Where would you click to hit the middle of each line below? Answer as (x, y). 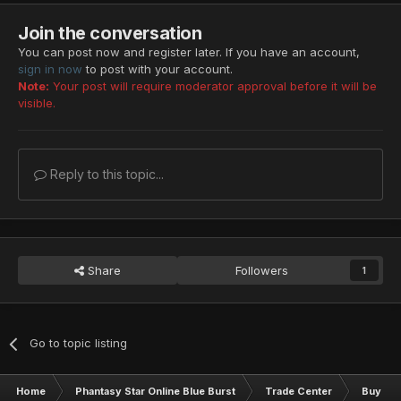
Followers (262, 271)
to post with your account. (158, 69)
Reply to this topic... (105, 175)
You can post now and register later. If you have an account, (189, 52)
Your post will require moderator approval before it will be (213, 86)
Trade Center (299, 392)
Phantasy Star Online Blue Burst (155, 392)
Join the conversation (110, 34)
